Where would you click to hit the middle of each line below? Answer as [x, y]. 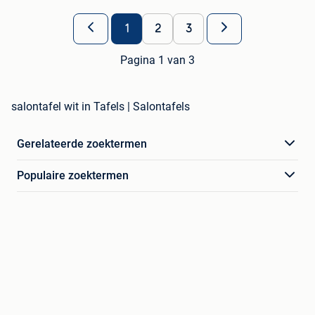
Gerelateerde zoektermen [82, 143]
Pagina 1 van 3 [157, 60]
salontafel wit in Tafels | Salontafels [101, 106]
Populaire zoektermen [73, 175]
